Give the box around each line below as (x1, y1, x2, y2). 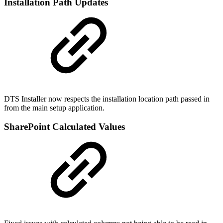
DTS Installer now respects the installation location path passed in (4, 94, 210, 103)
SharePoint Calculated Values (4, 121, 125, 132)
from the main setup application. (4, 103, 107, 112)
